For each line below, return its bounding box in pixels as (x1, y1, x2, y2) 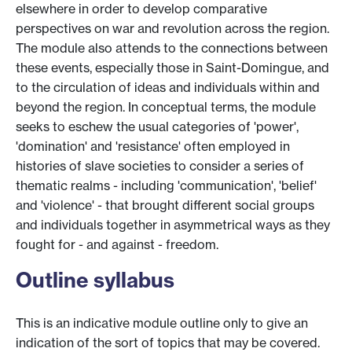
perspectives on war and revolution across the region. (16, 20, 329, 36)
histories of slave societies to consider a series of (16, 157, 304, 174)
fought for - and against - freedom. (16, 236, 218, 252)
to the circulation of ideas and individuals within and (16, 79, 320, 95)
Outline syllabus (16, 267, 174, 294)
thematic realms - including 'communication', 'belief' (16, 177, 317, 193)
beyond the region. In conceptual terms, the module (16, 98, 316, 115)
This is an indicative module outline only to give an (16, 314, 308, 331)
